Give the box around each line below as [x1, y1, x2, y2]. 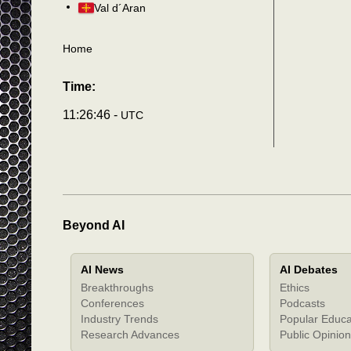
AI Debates [280, 262, 338, 276]
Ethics [280, 280, 309, 294]
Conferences [81, 296, 144, 309]
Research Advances [81, 327, 179, 341]
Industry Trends [81, 312, 158, 325]
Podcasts [280, 296, 325, 309]
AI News [81, 262, 124, 276]
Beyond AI [63, 218, 125, 232]
